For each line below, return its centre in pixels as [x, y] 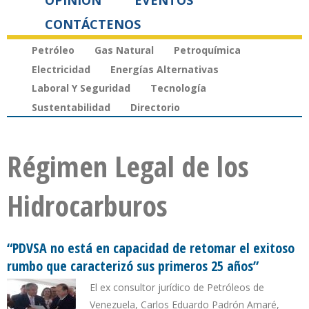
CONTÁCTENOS [93, 24]
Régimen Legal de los [128, 166]
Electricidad [61, 69]
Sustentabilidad [71, 108]
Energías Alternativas [165, 69]
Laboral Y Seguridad [81, 88]
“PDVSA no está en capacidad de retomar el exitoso [151, 248]
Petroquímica [207, 50]
